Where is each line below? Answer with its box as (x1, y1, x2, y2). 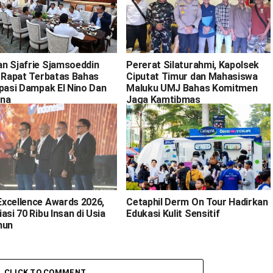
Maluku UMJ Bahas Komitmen (126, 82, 258, 94)
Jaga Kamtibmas (126, 94, 200, 106)
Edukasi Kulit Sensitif (126, 208, 220, 220)
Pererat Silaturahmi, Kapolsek (126, 59, 260, 71)
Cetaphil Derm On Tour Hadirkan (126, 196, 268, 208)
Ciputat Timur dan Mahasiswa (126, 71, 258, 83)
